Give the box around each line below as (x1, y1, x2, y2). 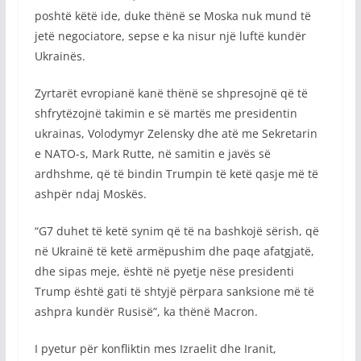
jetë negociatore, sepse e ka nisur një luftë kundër (34, 27, 306, 44)
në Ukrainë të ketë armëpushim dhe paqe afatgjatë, (34, 243, 314, 259)
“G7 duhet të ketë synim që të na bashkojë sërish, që (34, 222, 319, 239)
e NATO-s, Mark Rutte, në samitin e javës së (34, 145, 271, 161)
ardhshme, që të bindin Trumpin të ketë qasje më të (34, 165, 318, 181)
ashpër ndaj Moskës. (34, 185, 147, 201)
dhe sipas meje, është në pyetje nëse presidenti (34, 263, 294, 279)
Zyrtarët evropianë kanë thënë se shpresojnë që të (34, 85, 308, 101)
